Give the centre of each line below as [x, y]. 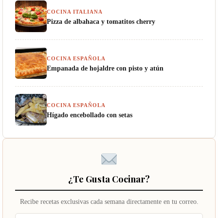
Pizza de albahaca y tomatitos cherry [101, 22]
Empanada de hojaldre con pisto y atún [105, 68]
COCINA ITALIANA [75, 12]
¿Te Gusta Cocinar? [109, 179]
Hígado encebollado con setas [90, 115]
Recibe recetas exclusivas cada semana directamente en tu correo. [109, 202]
